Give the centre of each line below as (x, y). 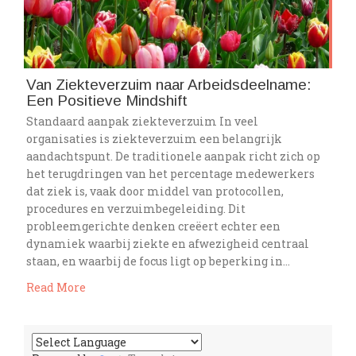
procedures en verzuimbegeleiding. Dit (136, 209)
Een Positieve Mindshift (107, 101)
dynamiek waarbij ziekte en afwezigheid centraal (168, 244)
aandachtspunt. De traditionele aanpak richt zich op (173, 157)
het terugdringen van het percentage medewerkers (170, 174)
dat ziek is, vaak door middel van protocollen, (155, 192)
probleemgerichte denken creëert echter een (153, 226)
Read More (56, 287)
